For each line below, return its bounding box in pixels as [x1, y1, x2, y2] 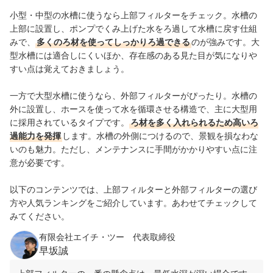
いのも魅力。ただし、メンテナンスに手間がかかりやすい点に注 [10, 144, 257, 155]
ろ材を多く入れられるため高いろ [130, 117, 258, 128]
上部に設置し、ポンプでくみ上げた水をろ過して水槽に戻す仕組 [10, 23, 257, 34]
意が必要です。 [10, 157, 69, 168]
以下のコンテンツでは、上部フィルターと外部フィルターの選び [10, 184, 257, 195]
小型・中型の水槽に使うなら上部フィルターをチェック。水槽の [10, 10, 257, 21]
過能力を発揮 [10, 130, 61, 141]
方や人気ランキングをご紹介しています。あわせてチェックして [10, 197, 257, 208]
